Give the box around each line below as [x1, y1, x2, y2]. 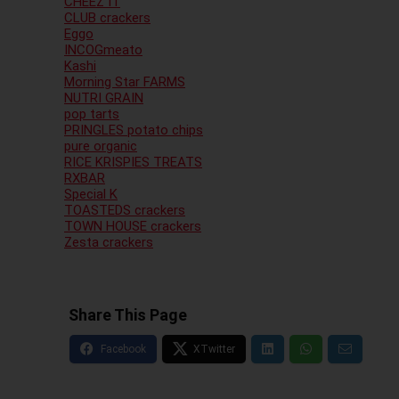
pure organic [64, 137, 137, 154]
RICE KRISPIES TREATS [64, 153, 202, 170]
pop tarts [64, 105, 119, 122]
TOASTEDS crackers [64, 201, 185, 218]
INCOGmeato [64, 41, 142, 58]
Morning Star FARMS [64, 73, 185, 90]
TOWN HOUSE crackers [64, 217, 201, 234]
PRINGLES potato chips [64, 121, 203, 138]
